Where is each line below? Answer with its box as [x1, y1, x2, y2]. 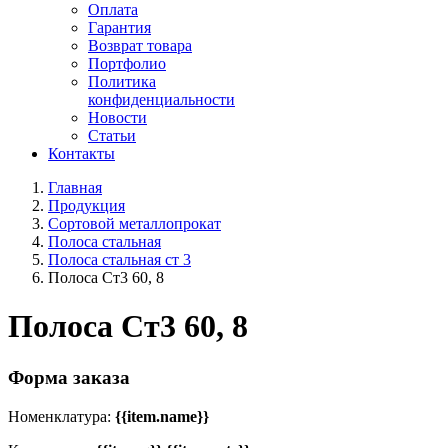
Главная [48, 179, 102, 197]
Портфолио [88, 55, 166, 73]
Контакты [48, 145, 115, 163]
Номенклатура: [8, 407, 115, 425]
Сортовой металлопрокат [48, 215, 221, 233]
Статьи [88, 127, 136, 145]
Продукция [48, 197, 125, 215]
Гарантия [88, 19, 151, 37]
